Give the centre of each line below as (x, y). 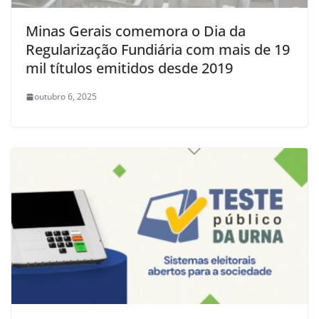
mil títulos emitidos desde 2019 (131, 68)
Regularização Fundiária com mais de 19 (158, 50)
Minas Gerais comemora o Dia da (136, 31)
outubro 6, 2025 (66, 97)
